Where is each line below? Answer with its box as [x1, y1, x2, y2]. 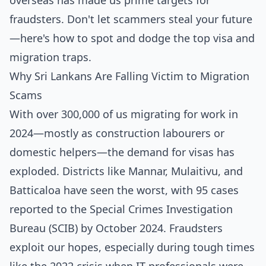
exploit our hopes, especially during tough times [9, 240, 255, 254]
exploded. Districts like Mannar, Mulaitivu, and [9, 164, 243, 178]
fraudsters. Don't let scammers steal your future [9, 12, 252, 26]
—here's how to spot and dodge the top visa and [9, 31, 255, 45]
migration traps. [9, 50, 91, 64]
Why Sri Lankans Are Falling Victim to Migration [9, 69, 249, 83]
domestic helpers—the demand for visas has [9, 145, 235, 159]
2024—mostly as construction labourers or [9, 126, 224, 140]
